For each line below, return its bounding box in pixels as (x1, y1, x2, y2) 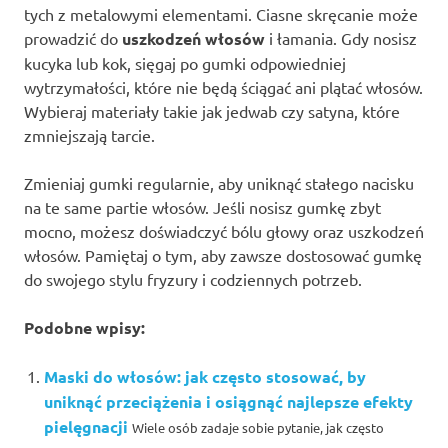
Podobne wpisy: (24, 317, 145, 339)
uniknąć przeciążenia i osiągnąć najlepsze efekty (44, 391, 413, 413)
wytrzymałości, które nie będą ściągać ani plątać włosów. (24, 77, 423, 98)
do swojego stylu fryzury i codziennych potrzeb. (24, 269, 362, 290)
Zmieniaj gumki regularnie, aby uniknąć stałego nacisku (24, 173, 414, 194)
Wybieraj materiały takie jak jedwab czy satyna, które (24, 101, 400, 122)
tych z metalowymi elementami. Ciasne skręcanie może (24, 4, 418, 25)
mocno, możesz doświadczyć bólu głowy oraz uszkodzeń (24, 221, 424, 242)
